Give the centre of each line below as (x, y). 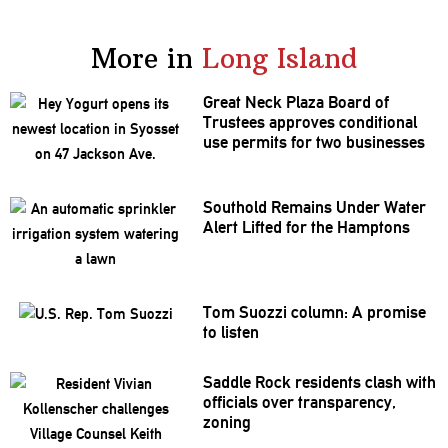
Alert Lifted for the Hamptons (306, 227)
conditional (377, 122)
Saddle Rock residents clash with (319, 382)
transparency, (346, 402)
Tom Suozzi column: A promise (314, 312)
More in (142, 58)
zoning (226, 422)
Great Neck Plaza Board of (295, 102)
